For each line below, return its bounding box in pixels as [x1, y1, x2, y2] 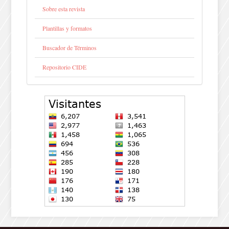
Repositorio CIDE [42, 63, 87, 72]
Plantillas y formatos [42, 24, 93, 33]
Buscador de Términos [42, 43, 97, 52]
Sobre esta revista [42, 5, 85, 13]
